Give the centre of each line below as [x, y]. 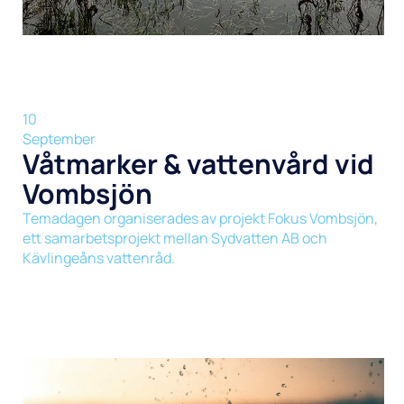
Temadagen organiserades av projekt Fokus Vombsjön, [200, 219]
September [59, 139]
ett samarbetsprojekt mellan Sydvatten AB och [175, 239]
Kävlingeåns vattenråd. [99, 258]
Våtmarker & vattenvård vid [198, 164]
